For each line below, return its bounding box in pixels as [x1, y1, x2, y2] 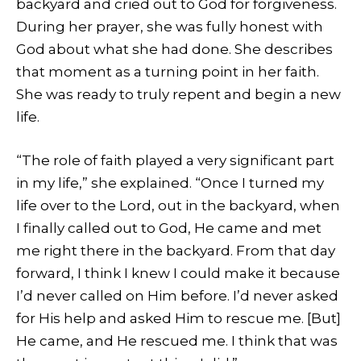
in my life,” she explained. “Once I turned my [16, 174, 324, 191]
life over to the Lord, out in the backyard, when [16, 197, 340, 214]
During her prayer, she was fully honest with [16, 18, 323, 35]
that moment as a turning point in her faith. [16, 63, 319, 80]
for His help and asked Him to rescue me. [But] [16, 309, 341, 326]
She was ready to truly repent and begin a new [16, 85, 341, 102]
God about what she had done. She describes [16, 40, 333, 57]
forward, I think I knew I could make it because [16, 264, 340, 281]
